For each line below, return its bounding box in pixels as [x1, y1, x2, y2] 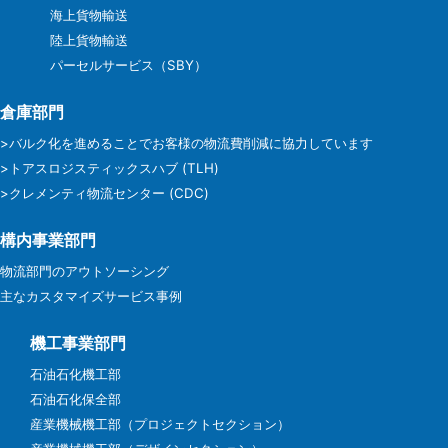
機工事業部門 [30, 333, 126, 353]
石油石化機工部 [30, 366, 121, 382]
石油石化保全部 [30, 391, 121, 407]
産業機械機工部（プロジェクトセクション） [30, 416, 290, 432]
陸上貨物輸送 [50, 32, 128, 48]
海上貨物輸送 [50, 7, 128, 23]
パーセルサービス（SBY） [50, 57, 207, 73]
